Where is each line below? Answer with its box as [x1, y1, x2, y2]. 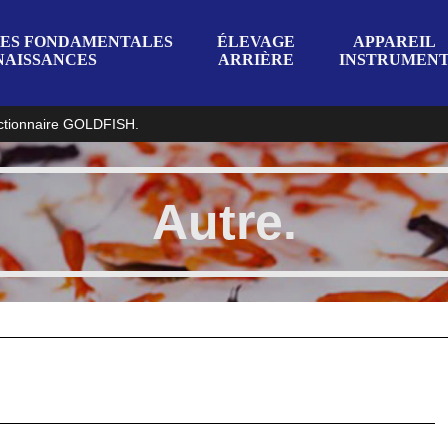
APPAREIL [353, 32, 437, 50]
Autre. [151, 194, 297, 251]
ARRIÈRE [218, 50, 295, 68]
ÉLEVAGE [217, 32, 296, 50]
